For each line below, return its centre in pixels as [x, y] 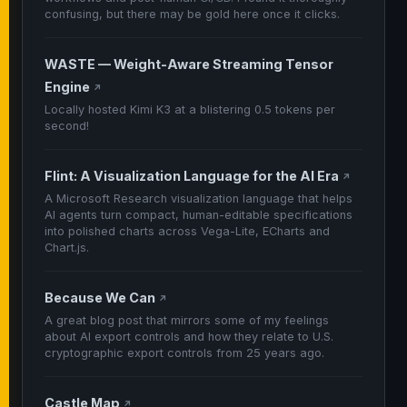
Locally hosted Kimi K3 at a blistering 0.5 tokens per [190, 109]
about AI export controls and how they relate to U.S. [189, 337]
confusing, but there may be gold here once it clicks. [192, 14]
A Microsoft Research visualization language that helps [199, 199]
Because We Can [101, 298]
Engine [69, 87]
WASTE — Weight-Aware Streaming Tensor [189, 64]
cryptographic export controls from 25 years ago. [184, 353]
